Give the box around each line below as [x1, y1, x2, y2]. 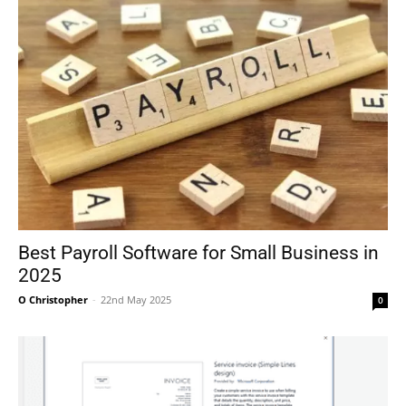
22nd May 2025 [101, 292, 171, 306]
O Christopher [18, 292, 88, 306]
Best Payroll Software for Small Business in [18, 241, 379, 264]
